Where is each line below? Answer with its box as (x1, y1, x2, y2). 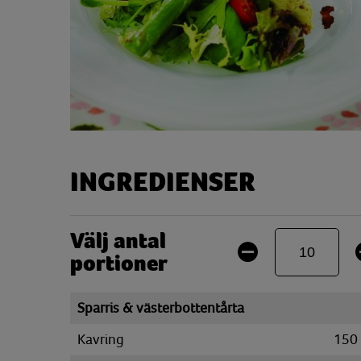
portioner (70, 251, 168, 276)
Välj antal (70, 228, 166, 254)
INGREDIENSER (70, 167, 255, 198)
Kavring (77, 331, 124, 347)
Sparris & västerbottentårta (77, 300, 244, 316)
